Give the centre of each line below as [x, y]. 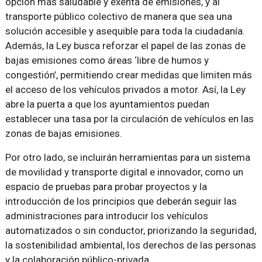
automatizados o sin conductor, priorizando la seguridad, [130, 230]
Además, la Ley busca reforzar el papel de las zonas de [125, 45]
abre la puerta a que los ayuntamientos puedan [107, 104]
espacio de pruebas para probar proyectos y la [106, 186]
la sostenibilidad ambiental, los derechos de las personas [130, 245]
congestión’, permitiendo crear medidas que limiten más [128, 75]
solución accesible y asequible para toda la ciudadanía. [125, 31]
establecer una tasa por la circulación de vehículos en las [129, 118]
